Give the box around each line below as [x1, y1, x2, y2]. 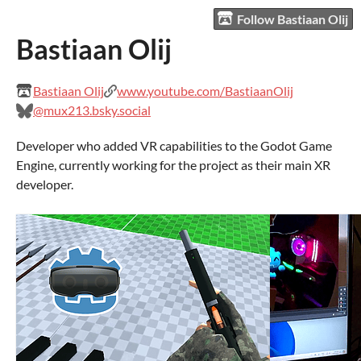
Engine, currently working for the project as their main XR [16, 157, 330, 172]
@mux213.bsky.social [33, 102, 151, 118]
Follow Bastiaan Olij [237, 10, 349, 27]
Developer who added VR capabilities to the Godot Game [16, 138, 332, 153]
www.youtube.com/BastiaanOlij [117, 83, 293, 98]
